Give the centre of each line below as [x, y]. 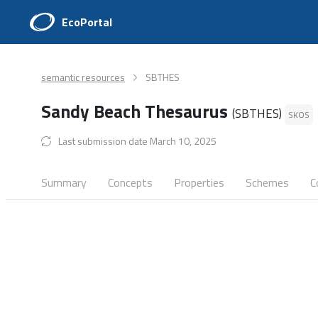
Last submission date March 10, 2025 [137, 141]
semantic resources [83, 77]
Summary [64, 182]
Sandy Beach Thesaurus [137, 111]
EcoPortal [87, 22]
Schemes [267, 182]
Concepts [130, 182]
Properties [199, 182]
